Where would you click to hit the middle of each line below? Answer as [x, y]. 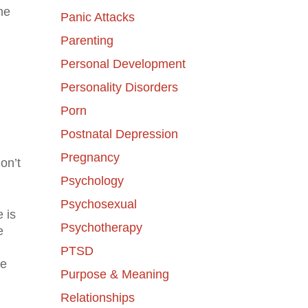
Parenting [87, 40]
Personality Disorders [119, 87]
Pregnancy [90, 157]
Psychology [92, 180]
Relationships [97, 297]
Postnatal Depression [119, 134]
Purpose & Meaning [114, 274]
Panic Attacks [97, 17]
